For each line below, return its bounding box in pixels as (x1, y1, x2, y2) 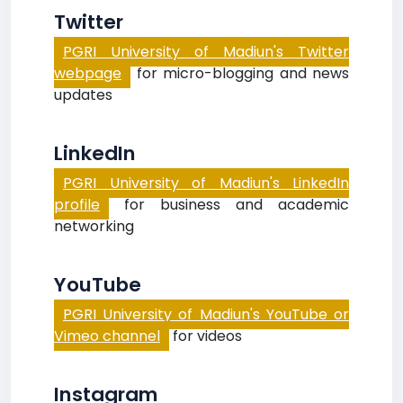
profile (54, 194, 100, 215)
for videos (169, 326, 242, 346)
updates (54, 85, 112, 105)
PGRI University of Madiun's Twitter (63, 41, 349, 62)
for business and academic (109, 194, 349, 215)
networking (54, 216, 134, 237)
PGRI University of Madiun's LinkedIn (63, 173, 349, 193)
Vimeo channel (54, 326, 160, 346)
